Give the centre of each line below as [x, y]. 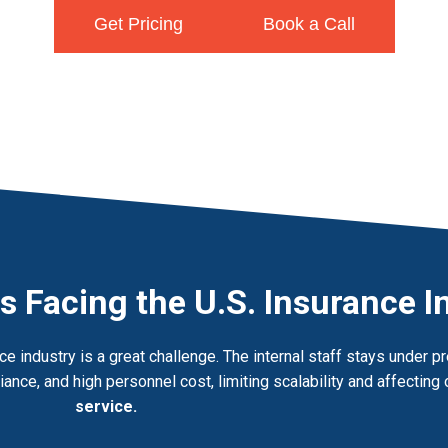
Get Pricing [138, 24]
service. [105, 407]
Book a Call [308, 24]
